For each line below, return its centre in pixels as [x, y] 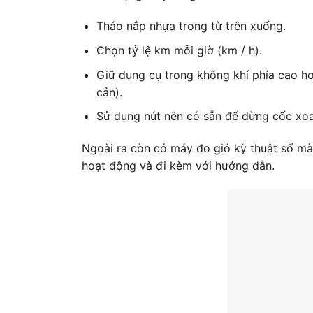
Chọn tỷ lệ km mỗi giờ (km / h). [179, 50]
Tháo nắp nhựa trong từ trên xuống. [191, 26]
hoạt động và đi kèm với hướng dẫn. [178, 165]
